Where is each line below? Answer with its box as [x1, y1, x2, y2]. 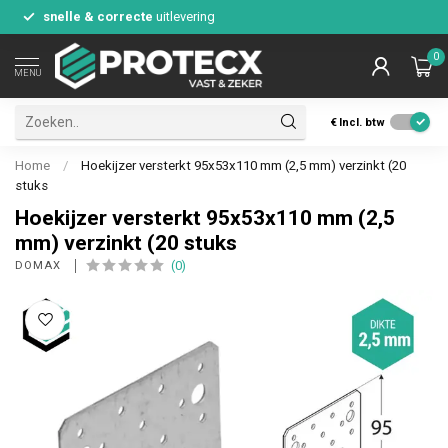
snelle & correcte [43, 9, 153, 24]
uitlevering [153, 9, 215, 24]
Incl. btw [339, 115, 385, 129]
